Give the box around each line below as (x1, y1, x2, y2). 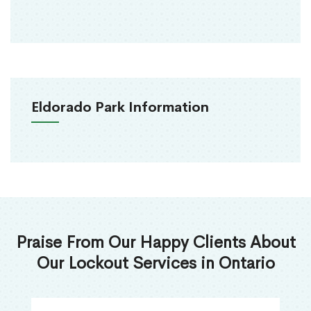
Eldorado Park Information (31, 99, 209, 117)
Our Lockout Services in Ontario (36, 253, 275, 274)
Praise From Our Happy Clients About (15, 232, 296, 253)
